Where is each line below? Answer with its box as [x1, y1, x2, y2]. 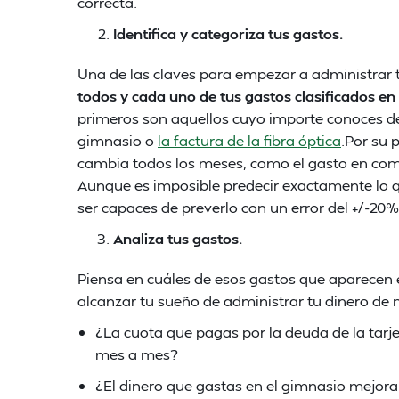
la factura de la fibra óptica [158, 131, 341, 150]
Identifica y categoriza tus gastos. [113, 24, 343, 43]
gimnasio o [77, 131, 158, 150]
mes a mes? [95, 345, 177, 363]
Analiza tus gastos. [113, 229, 242, 248]
